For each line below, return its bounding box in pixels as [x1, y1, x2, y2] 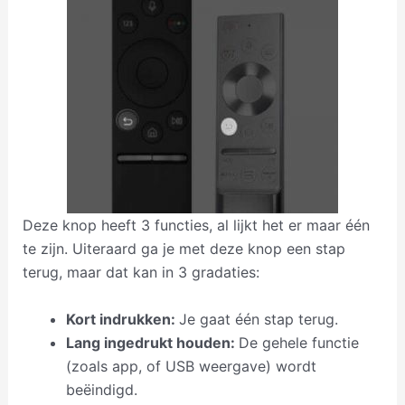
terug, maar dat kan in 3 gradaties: [22, 263, 259, 282]
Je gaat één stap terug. [178, 310, 338, 329]
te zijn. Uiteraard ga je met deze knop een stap [22, 240, 345, 259]
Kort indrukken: [65, 310, 179, 329]
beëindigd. [65, 381, 137, 400]
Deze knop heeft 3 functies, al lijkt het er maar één [22, 216, 370, 235]
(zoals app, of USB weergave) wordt [65, 357, 316, 376]
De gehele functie [238, 334, 359, 353]
